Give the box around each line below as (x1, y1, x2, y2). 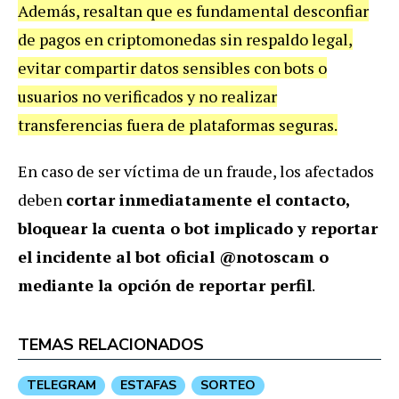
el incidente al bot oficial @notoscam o (18, 246, 329, 268)
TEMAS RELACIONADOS (18, 334, 204, 356)
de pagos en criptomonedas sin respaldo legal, (18, 28, 353, 51)
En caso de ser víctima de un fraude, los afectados (18, 160, 374, 183)
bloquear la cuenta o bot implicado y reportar (18, 217, 378, 240)
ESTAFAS (120, 377, 176, 395)
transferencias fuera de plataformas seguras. (18, 114, 338, 136)
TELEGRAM (27, 377, 96, 395)
